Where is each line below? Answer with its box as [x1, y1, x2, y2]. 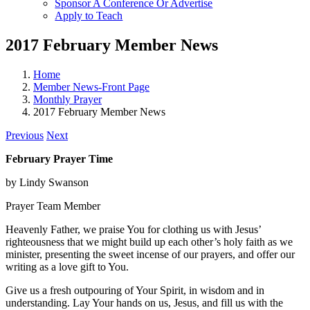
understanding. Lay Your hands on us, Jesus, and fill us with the [6, 296, 283, 309]
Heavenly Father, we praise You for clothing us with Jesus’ [6, 223, 261, 235]
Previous [6, 129, 44, 141]
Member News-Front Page [33, 80, 149, 93]
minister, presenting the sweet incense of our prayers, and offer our [6, 248, 295, 260]
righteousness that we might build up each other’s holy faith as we [6, 235, 293, 248]
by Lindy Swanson [6, 176, 89, 188]
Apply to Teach [55, 10, 123, 21]
